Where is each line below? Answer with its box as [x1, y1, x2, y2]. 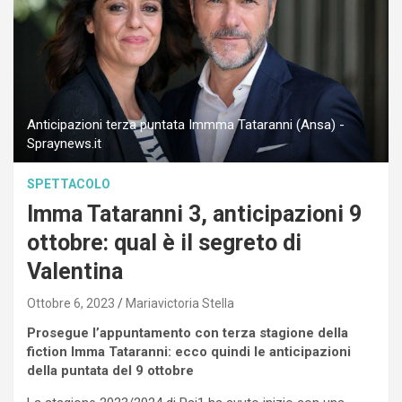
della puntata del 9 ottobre [27, 363, 194, 380]
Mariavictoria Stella [126, 296, 234, 311]
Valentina [27, 258, 123, 285]
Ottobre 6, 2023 [27, 296, 115, 311]
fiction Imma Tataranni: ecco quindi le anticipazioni [27, 344, 351, 361]
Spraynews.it [27, 135, 101, 153]
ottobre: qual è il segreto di [27, 230, 301, 257]
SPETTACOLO [27, 177, 110, 192]
